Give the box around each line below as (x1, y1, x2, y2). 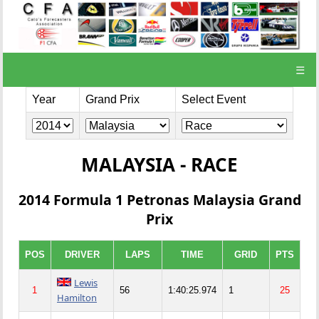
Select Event (182, 93, 246, 105)
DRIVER (64, 249, 100, 260)
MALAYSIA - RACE (81, 152, 238, 178)
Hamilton (56, 291, 97, 304)
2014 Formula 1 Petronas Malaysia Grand (18, 189, 301, 209)
